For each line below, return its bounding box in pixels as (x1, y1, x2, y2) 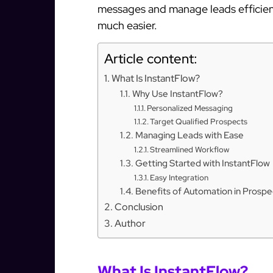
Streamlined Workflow (150, 144, 230, 155)
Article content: (104, 49, 197, 68)
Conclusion (115, 199, 164, 213)
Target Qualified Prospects (150, 116, 248, 127)
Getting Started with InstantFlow (135, 157, 270, 169)
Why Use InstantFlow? (132, 87, 223, 99)
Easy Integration (150, 172, 209, 183)
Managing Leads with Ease (135, 129, 244, 141)
